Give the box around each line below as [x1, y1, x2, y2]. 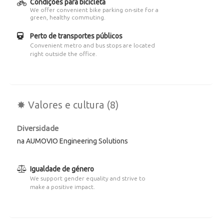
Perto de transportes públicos [29, 32, 122, 40]
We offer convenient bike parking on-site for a [29, 6, 158, 13]
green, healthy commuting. [29, 14, 105, 20]
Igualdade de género [29, 165, 94, 173]
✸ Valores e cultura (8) [17, 99, 118, 110]
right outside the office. [29, 50, 97, 57]
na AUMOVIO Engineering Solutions [17, 137, 128, 145]
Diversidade [17, 123, 58, 132]
